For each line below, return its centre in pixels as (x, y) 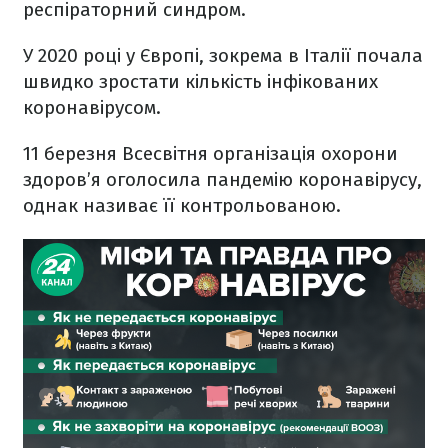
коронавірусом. (92, 108)
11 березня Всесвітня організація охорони (210, 154)
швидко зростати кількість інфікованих (200, 82)
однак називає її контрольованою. (182, 206)
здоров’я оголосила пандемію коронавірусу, (222, 180)
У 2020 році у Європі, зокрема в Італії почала (223, 56)
